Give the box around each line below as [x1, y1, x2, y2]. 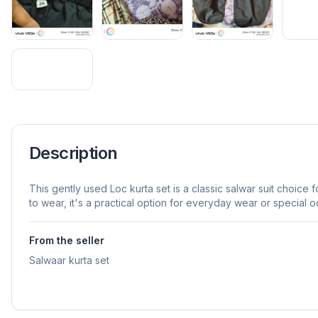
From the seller [29, 234, 104, 246]
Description [29, 142, 118, 163]
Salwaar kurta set [29, 253, 109, 266]
